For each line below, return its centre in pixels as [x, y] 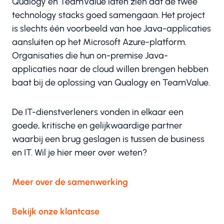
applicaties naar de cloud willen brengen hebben [110, 69]
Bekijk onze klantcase [56, 211]
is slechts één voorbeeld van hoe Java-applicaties [111, 28]
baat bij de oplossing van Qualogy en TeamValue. [111, 82]
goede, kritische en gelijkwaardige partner [97, 125]
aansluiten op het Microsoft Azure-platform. [99, 42]
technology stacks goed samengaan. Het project [108, 15]
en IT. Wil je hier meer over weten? [80, 152]
